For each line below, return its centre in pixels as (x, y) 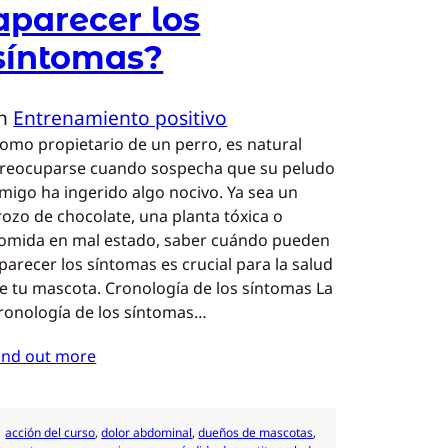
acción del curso (50, 432)
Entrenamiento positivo (120, 118)
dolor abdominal (147, 432)
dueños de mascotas (256, 432)
